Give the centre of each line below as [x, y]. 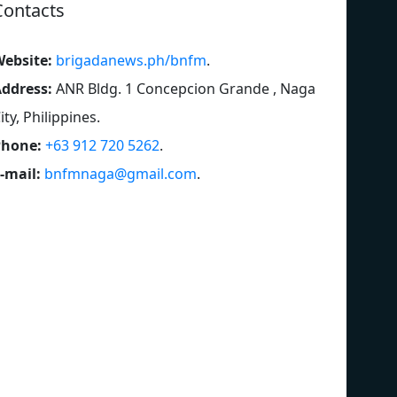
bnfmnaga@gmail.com [121, 173]
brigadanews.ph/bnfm [131, 60]
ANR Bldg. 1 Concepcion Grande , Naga [186, 88]
